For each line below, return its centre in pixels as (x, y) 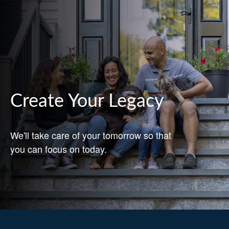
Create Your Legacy (87, 101)
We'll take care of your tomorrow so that (91, 135)
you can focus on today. (59, 149)
